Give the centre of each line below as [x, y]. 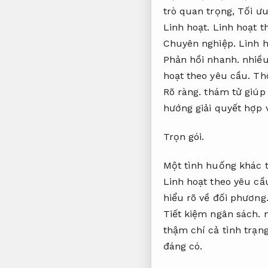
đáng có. [183, 246]
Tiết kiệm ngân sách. [212, 214]
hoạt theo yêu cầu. [207, 76]
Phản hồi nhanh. [201, 60]
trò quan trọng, [200, 11]
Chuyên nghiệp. [199, 44]
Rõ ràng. [182, 92]
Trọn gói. [184, 137]
